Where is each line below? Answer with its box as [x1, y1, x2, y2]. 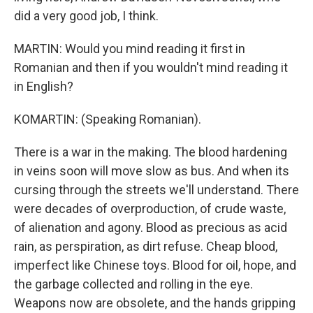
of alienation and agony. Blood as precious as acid [14, 220, 287, 235]
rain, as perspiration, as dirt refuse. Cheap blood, [14, 239, 277, 254]
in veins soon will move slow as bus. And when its [14, 163, 289, 178]
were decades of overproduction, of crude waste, [14, 201, 286, 216]
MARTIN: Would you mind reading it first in [14, 41, 245, 56]
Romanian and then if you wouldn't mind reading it [14, 60, 288, 75]
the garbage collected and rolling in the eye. [14, 277, 253, 291]
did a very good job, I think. [14, 8, 159, 23]
